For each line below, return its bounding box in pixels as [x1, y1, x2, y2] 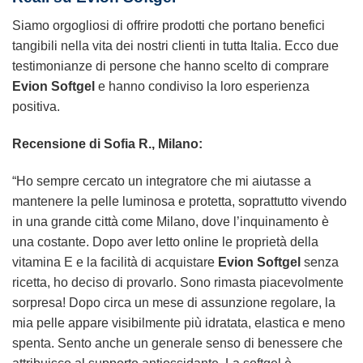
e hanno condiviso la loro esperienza [95, 79, 310, 93]
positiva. [12, 99, 60, 113]
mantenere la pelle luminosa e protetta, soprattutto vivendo [12, 194, 347, 208]
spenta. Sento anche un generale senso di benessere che [12, 335, 343, 350]
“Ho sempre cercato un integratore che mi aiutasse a [12, 173, 311, 188]
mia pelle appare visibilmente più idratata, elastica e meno [12, 315, 345, 330]
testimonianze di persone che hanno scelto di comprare [12, 58, 329, 73]
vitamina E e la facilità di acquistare [12, 254, 218, 269]
